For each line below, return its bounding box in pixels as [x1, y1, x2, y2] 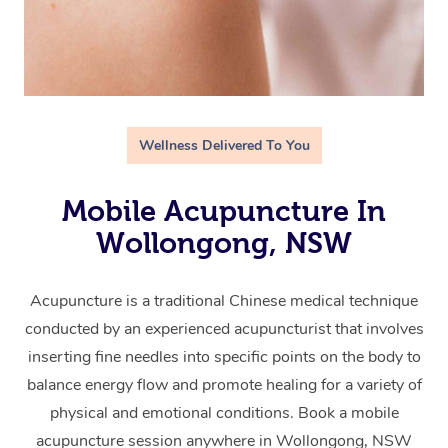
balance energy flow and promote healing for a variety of [26, 374, 422, 396]
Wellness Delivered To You [138, 136, 310, 155]
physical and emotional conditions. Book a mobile [49, 402, 399, 424]
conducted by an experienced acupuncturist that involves [24, 318, 424, 340]
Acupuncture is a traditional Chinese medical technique [30, 290, 418, 312]
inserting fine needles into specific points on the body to [27, 346, 421, 368]
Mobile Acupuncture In [62, 195, 386, 227]
